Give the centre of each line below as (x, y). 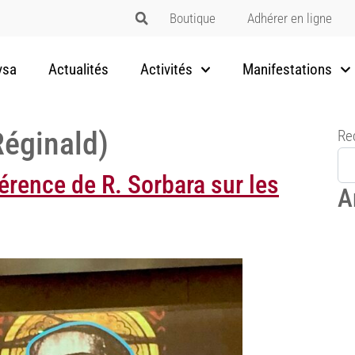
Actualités (78, 70)
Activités (166, 70)
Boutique (192, 18)
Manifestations (288, 70)
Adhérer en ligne (289, 18)
